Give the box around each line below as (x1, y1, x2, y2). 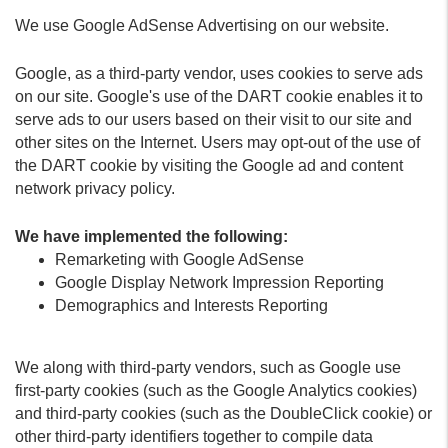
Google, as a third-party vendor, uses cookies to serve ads (15, 65, 423, 82)
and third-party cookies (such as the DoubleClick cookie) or (15, 405, 432, 422)
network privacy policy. (15, 180, 175, 197)
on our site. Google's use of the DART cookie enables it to (15, 88, 423, 105)
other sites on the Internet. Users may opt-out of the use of (15, 134, 420, 151)
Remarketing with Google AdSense (55, 251, 304, 268)
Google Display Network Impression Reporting (55, 274, 384, 291)
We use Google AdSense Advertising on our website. (15, 17, 389, 34)
